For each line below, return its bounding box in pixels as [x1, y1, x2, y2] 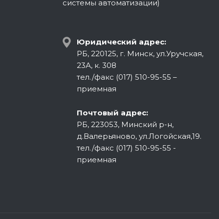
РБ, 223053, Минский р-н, [77, 120, 174, 129]
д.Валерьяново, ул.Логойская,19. [77, 131, 201, 141]
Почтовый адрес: [77, 108, 148, 117]
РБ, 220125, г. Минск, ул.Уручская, [77, 49, 203, 58]
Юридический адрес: [77, 37, 166, 46]
